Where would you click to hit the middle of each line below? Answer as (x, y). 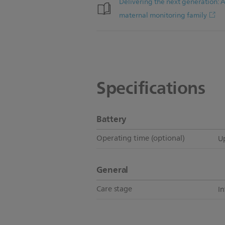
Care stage (114, 189)
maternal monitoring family (163, 15)
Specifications (151, 88)
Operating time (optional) (141, 138)
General (113, 170)
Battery (112, 119)
